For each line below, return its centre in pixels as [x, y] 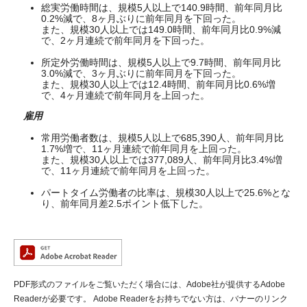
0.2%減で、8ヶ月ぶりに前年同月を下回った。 [141, 19]
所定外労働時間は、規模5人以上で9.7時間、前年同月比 [161, 63]
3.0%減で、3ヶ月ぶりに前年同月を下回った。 [141, 74]
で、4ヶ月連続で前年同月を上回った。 [125, 96]
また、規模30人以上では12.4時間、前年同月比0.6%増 [158, 85]
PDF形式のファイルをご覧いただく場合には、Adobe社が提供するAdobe [149, 285]
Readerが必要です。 [52, 299]
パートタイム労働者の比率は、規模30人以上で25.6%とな [166, 193]
